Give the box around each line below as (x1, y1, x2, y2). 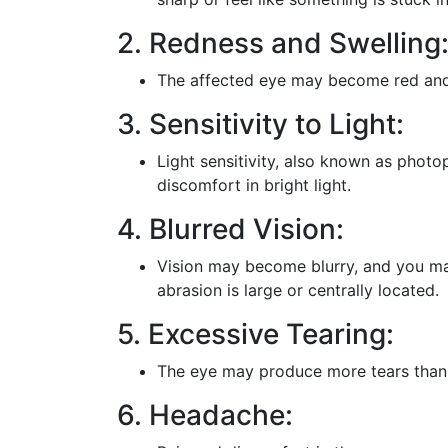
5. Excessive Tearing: (117, 316, 394, 351)
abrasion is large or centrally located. (157, 279, 439, 300)
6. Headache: (117, 397, 293, 432)
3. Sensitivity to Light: (117, 106, 404, 141)
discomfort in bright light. (157, 174, 351, 195)
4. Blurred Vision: (117, 211, 344, 246)
